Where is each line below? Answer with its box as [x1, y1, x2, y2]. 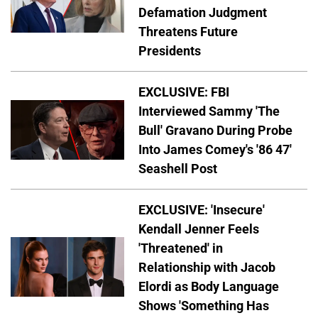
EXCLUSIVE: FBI [138, 84, 229, 99]
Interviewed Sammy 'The [138, 103, 280, 119]
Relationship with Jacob [138, 259, 275, 275]
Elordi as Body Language [138, 278, 279, 294]
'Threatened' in [138, 240, 223, 256]
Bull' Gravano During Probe [138, 122, 292, 138]
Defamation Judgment [138, 4, 267, 20]
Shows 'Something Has [138, 297, 269, 313]
